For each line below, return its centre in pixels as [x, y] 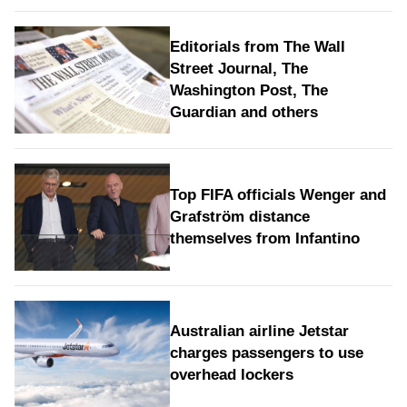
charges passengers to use [266, 353]
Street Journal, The [238, 69]
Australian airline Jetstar [259, 332]
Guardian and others [243, 113]
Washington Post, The [248, 91]
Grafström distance [239, 216]
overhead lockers [231, 375]
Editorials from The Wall [257, 47]
